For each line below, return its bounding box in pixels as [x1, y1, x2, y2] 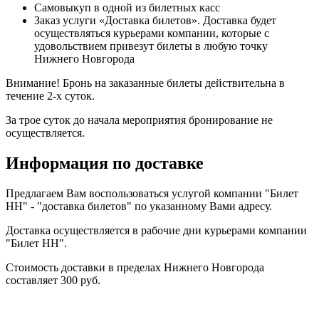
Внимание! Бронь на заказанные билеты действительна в [6, 76, 285, 89]
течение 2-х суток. [6, 89, 95, 102]
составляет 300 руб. [6, 273, 100, 286]
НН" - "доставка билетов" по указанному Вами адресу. [6, 199, 272, 212]
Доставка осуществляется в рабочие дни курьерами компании [6, 224, 307, 236]
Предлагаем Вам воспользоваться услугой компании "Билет [6, 187, 298, 199]
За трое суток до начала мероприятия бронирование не [6, 113, 273, 126]
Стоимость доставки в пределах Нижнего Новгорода [6, 261, 264, 273]
